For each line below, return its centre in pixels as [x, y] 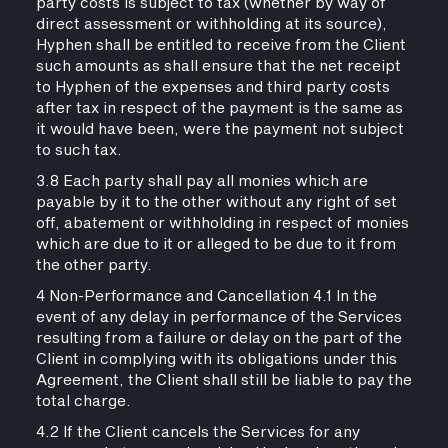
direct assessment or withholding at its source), [211, 24]
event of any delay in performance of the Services [218, 317]
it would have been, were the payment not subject [219, 129]
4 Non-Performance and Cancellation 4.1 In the [206, 296]
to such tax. [78, 150]
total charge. [83, 401]
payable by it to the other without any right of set [216, 202]
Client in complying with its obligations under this [216, 359]
